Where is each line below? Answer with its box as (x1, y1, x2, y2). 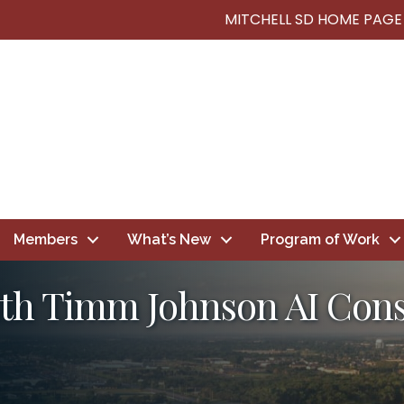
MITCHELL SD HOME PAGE (225, 9, 402, 30)
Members (13, 231, 78, 249)
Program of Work (260, 231, 380, 249)
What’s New (126, 231, 211, 249)
